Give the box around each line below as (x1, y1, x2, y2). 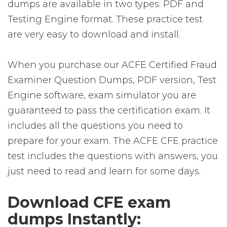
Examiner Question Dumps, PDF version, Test (8, 74, 216, 86)
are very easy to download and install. (8, 29, 180, 40)
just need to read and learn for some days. (8, 166, 201, 177)
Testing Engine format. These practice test (8, 14, 203, 25)
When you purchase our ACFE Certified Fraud (8, 59, 217, 70)
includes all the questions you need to (8, 120, 183, 131)
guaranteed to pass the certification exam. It (8, 105, 210, 116)
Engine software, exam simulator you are (8, 90, 196, 101)
